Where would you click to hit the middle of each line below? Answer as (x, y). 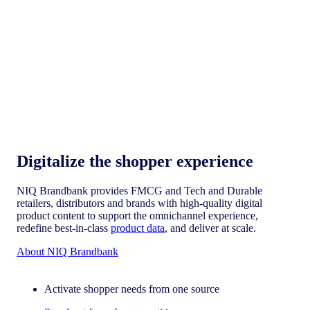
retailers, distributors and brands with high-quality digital (139, 203)
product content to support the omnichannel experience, (137, 215)
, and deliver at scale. (212, 228)
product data (138, 228)
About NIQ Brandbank (67, 251)
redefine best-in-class (64, 228)
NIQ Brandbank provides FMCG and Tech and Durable (139, 190)
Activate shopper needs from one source (133, 289)
